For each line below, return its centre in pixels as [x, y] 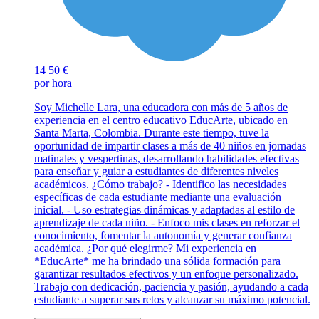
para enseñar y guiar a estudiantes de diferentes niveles [156, 172]
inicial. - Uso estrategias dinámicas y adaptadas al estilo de [164, 210]
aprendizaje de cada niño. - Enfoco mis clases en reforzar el [167, 223]
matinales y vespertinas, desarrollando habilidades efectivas [167, 159]
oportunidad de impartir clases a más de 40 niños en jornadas [170, 146]
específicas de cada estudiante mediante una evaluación [158, 197]
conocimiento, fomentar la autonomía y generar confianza [163, 236]
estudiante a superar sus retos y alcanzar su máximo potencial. [172, 300]
